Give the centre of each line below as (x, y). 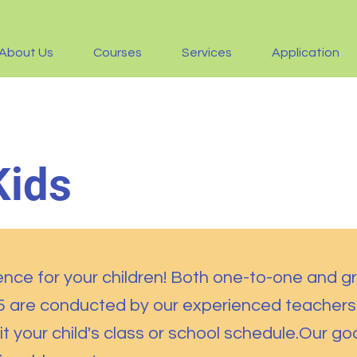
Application (306, 53)
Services (207, 53)
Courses (118, 53)
